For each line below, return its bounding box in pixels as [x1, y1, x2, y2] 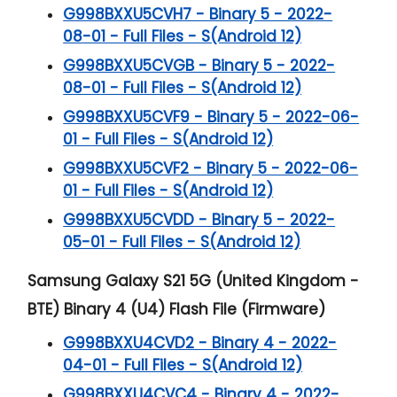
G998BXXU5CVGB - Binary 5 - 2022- [63, 54, 336, 76]
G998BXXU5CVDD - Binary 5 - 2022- [63, 208, 336, 230]
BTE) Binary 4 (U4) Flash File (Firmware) [27, 298, 326, 320]
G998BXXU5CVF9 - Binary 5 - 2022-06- [63, 105, 360, 128]
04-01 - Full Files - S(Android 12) [63, 354, 303, 376]
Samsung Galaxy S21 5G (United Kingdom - [27, 269, 360, 292]
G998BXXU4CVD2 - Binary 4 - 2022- [63, 331, 338, 354]
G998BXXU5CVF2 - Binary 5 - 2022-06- [63, 157, 359, 179]
